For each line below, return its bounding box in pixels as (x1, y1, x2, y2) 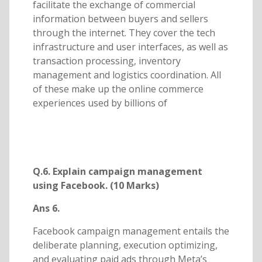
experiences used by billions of (32, 96, 167, 110)
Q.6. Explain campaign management (32, 165, 202, 178)
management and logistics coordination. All (32, 68, 221, 82)
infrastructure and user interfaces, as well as (32, 40, 228, 54)
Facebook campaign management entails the (32, 225, 229, 238)
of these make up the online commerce (32, 82, 204, 96)
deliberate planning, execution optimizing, (32, 239, 218, 252)
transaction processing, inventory (32, 54, 181, 68)
